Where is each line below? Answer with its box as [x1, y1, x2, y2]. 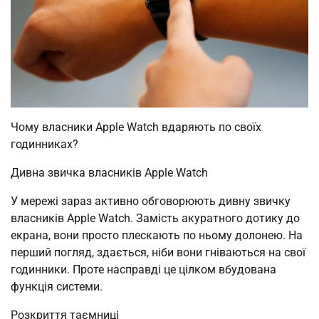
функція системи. [11, 280, 103, 294]
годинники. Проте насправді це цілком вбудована [11, 263, 276, 277]
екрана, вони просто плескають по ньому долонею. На [11, 229, 303, 243]
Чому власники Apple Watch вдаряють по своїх [11, 120, 261, 135]
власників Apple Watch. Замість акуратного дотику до [11, 211, 300, 226]
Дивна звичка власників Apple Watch [11, 166, 208, 180]
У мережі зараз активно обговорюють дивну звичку [11, 194, 291, 209]
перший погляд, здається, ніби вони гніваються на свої [11, 246, 305, 260]
